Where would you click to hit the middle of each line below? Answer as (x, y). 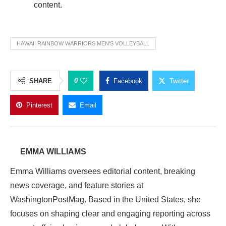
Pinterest (39, 105)
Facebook (128, 81)
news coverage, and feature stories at (77, 185)
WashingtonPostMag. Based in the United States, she (105, 199)
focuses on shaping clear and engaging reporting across (110, 213)
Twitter (179, 81)
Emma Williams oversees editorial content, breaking (103, 171)
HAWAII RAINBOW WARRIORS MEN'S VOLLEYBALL (83, 43)
